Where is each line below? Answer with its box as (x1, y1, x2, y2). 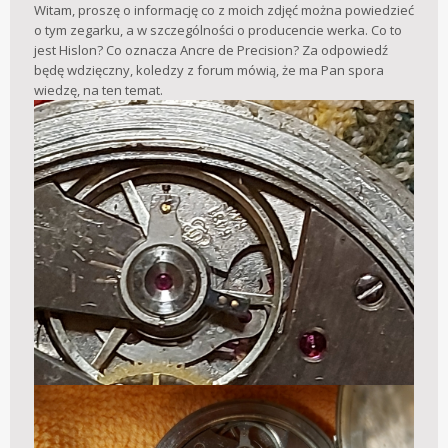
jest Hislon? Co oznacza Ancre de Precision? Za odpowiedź (34, 41, 388, 60)
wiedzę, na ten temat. (34, 81, 163, 100)
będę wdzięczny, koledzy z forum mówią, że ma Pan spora (34, 61, 384, 80)
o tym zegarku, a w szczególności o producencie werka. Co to (34, 21, 402, 40)
